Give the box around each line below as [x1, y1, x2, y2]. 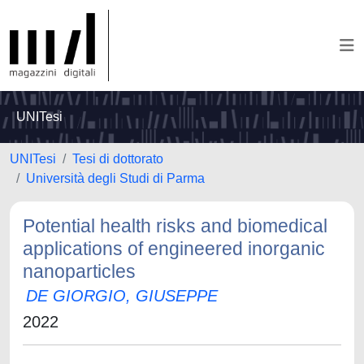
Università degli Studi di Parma [26, 171, 205, 185]
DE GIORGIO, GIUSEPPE [26, 287, 218, 305]
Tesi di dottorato [72, 152, 163, 166]
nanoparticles [23, 261, 136, 282]
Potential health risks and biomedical [23, 215, 327, 236]
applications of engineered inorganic [23, 238, 325, 259]
